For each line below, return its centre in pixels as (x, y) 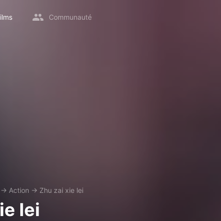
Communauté (70, 17)
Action (19, 190)
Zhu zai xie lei (61, 190)
